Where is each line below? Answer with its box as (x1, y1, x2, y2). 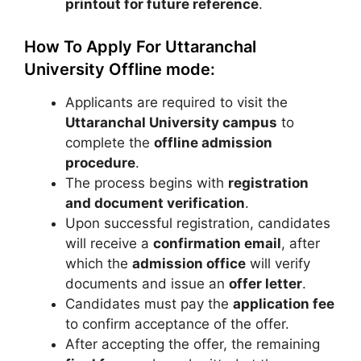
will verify (246, 255, 310, 272)
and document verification (65, 194, 245, 211)
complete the (65, 134, 154, 151)
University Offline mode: (24, 59, 215, 79)
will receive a (65, 234, 153, 251)
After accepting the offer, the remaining (65, 335, 320, 352)
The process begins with (65, 174, 228, 191)
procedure (65, 154, 135, 171)
